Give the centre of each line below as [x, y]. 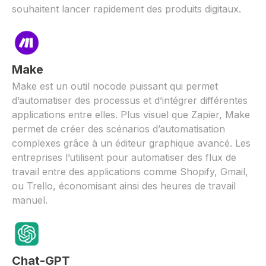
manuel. [30, 200]
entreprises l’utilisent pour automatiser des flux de [124, 157]
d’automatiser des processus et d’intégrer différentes [130, 100]
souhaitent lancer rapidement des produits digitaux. [126, 9]
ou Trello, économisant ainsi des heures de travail [124, 186]
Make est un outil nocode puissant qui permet [115, 86]
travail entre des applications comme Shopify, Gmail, [130, 171]
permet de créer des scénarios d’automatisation [118, 129]
